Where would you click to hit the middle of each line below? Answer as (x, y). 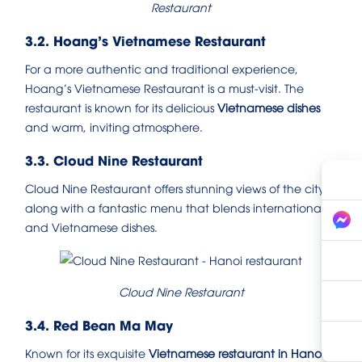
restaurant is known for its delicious (121, 107)
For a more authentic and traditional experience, (162, 69)
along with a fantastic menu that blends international (175, 208)
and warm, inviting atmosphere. (114, 127)
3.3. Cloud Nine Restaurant (114, 160)
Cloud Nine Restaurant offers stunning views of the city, (176, 188)
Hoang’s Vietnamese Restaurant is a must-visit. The (164, 88)
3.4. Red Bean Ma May (99, 325)
